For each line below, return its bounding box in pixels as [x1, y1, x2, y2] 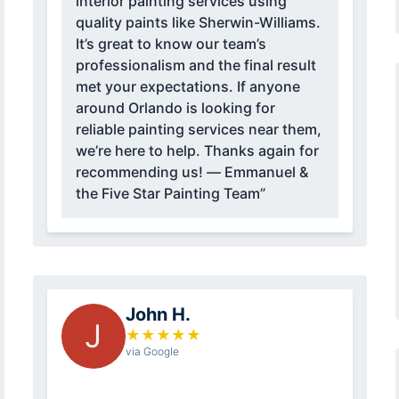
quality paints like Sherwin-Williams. [75, 13, 321, 32]
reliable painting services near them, [75, 120, 322, 139]
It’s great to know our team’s [75, 35, 266, 53]
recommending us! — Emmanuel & [75, 163, 207, 182]
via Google [125, 345, 179, 359]
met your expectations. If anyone [75, 77, 300, 96]
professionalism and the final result [75, 56, 316, 75]
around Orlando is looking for [75, 99, 275, 118]
